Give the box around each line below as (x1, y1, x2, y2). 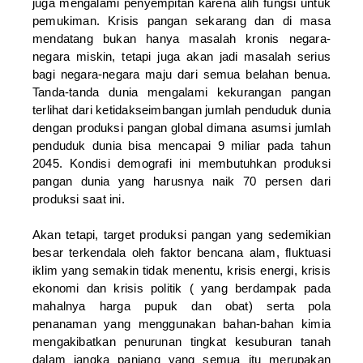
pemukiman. (32, 13, 109, 28)
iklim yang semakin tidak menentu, (32, 263, 228, 277)
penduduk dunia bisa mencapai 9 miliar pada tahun (32, 138, 331, 152)
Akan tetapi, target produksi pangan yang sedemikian (32, 227, 331, 241)
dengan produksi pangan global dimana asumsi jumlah (32, 120, 331, 135)
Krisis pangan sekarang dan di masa (108, 13, 331, 28)
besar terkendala (32, 245, 132, 259)
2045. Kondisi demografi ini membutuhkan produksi (32, 156, 331, 170)
